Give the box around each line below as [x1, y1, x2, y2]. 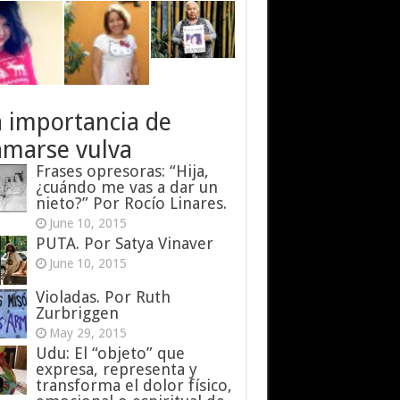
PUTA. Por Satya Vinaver [35, 234, 213, 254]
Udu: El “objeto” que [35, 344, 185, 363]
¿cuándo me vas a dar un [35, 178, 218, 197]
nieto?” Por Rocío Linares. [35, 194, 227, 213]
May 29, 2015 [48, 326, 127, 341]
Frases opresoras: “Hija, [35, 162, 209, 181]
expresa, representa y [35, 360, 197, 379]
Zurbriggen [35, 304, 119, 323]
